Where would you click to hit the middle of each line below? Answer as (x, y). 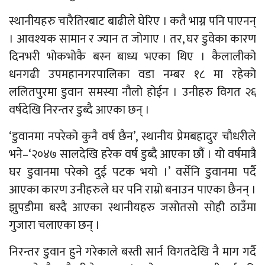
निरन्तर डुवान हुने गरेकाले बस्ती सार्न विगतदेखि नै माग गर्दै (132, 252)
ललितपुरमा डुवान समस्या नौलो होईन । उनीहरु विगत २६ (132, 93)
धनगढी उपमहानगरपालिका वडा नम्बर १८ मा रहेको (132, 75)
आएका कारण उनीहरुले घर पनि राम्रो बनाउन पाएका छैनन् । (132, 190)
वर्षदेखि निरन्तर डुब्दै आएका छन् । (79, 110)
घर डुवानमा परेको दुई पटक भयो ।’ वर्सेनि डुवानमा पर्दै (132, 172)
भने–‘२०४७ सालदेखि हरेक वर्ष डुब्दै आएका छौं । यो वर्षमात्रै (132, 155)
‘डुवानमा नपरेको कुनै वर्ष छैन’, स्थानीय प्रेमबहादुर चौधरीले (132, 137)
